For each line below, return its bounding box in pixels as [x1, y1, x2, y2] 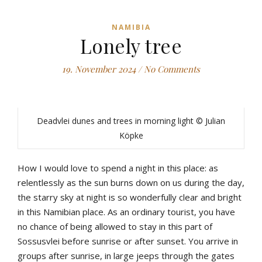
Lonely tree [80, 33, 182, 59]
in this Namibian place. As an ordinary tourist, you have [18, 206, 235, 218]
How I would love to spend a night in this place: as [18, 162, 218, 174]
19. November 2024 [62, 63, 136, 75]
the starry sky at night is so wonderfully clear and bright [18, 191, 242, 204]
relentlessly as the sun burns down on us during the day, [18, 177, 244, 189]
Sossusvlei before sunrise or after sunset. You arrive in [18, 235, 238, 247]
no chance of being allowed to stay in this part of [18, 220, 212, 233]
